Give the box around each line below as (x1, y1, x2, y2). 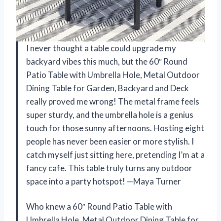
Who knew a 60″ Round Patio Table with (26, 201, 172, 212)
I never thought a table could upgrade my (26, 42, 176, 53)
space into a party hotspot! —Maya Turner (26, 176, 181, 186)
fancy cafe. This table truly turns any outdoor (26, 162, 192, 173)
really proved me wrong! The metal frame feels (26, 96, 199, 107)
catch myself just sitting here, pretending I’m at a (26, 149, 205, 160)
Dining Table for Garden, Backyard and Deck (26, 82, 189, 93)
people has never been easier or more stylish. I (26, 136, 194, 147)
